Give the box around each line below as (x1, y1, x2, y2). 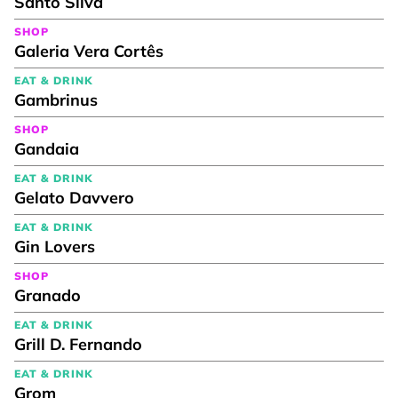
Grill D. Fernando (14, 333, 142, 354)
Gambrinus (14, 89, 98, 110)
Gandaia (14, 138, 79, 159)
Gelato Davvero (14, 187, 134, 208)
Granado (14, 284, 81, 306)
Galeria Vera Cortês (14, 40, 163, 61)
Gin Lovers (14, 235, 95, 257)
